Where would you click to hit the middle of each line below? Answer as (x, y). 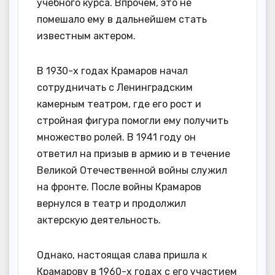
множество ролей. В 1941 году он (116, 137)
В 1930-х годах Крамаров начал (112, 71)
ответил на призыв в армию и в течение (134, 153)
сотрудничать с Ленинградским (115, 87)
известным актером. (86, 36)
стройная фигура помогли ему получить (133, 120)
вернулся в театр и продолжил (111, 203)
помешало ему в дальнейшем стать (122, 19)
